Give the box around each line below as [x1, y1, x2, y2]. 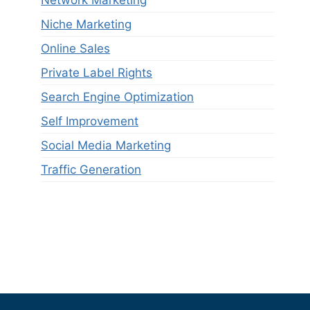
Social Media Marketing [41, 138, 172, 152]
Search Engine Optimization [41, 89, 194, 104]
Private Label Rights [41, 65, 153, 80]
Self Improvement [41, 113, 139, 128]
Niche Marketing [41, 17, 132, 31]
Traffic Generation [41, 162, 142, 176]
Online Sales [41, 41, 111, 55]
